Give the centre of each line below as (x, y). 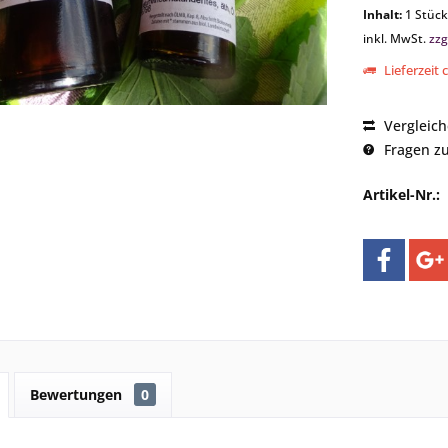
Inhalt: (383, 14)
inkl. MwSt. (395, 38)
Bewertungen (78, 394)
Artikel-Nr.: (401, 194)
